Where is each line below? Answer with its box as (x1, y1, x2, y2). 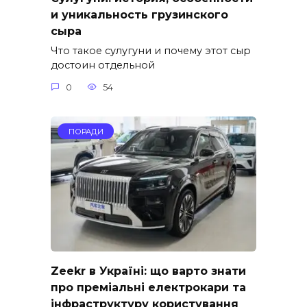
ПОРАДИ (68, 126, 103, 136)
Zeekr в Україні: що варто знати (51, 264, 246, 278)
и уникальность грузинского (51, 8, 228, 21)
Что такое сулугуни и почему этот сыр (51, 45, 251, 58)
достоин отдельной (51, 59, 155, 72)
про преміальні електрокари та (51, 280, 246, 294)
